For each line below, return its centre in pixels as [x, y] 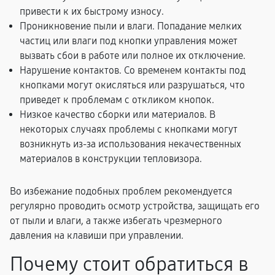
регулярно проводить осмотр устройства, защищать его [135, 206]
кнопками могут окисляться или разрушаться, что [132, 85]
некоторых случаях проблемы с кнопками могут [129, 129]
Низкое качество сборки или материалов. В [118, 114]
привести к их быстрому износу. [92, 11]
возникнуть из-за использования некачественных [130, 144]
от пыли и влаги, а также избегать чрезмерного [116, 221]
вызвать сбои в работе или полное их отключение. [133, 56]
